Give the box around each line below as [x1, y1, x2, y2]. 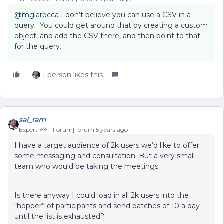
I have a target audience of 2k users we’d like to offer [14, 141, 199, 150]
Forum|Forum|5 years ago [53, 126, 128, 133]
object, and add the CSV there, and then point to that [14, 31, 200, 40]
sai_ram [19, 115, 46, 124]
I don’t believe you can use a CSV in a [59, 10, 191, 19]
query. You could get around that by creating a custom [14, 21, 208, 30]
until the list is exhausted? [14, 212, 104, 221]
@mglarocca [14, 10, 59, 19]
